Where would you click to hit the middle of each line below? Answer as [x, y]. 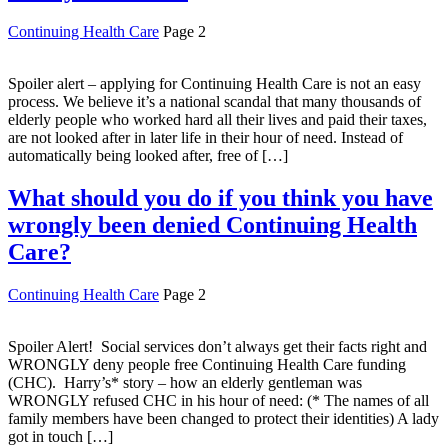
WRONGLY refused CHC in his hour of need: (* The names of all [218, 401]
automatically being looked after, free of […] [148, 156]
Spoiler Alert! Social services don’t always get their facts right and [217, 347]
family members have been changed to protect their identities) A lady [223, 419]
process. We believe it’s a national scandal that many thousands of [214, 102]
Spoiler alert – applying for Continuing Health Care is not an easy [214, 84]
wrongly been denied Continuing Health [212, 225]
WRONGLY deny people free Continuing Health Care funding [207, 365]
